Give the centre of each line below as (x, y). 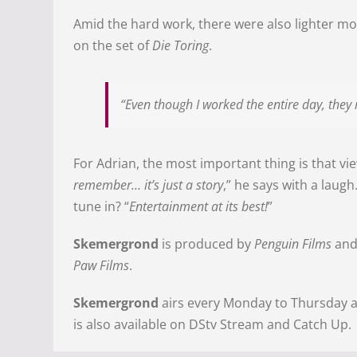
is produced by (207, 244)
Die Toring (181, 46)
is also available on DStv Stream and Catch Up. (213, 325)
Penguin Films (293, 244)
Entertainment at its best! (199, 207)
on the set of (113, 46)
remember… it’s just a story (149, 185)
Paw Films (102, 266)
